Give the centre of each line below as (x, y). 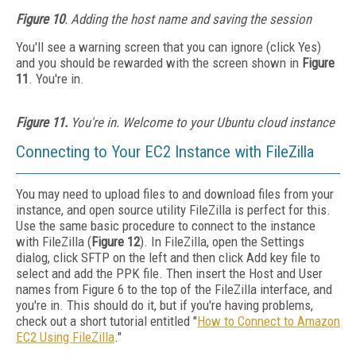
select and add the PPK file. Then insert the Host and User (169, 273)
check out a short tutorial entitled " (106, 321)
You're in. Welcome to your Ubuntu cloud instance (201, 122)
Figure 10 (40, 19)
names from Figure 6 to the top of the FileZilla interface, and (174, 289)
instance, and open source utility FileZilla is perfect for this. (173, 210)
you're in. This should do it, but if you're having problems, (164, 305)
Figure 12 (116, 242)
